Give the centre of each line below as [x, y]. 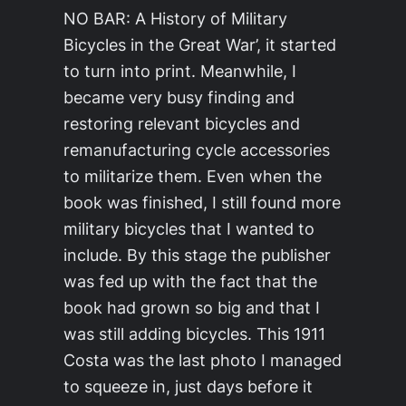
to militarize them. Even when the [193, 176]
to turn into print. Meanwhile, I [180, 71]
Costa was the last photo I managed [203, 360]
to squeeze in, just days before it [188, 387]
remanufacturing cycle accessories [197, 150]
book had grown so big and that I [192, 308]
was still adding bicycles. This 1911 [194, 334]
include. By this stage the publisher [197, 255]
